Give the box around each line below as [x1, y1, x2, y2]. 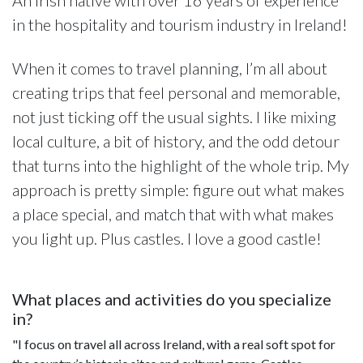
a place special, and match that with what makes [12, 203, 334, 224]
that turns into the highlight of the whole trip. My [12, 155, 349, 175]
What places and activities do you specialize [12, 288, 331, 309]
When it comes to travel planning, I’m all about [12, 58, 327, 78]
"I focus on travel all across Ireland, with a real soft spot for [12, 335, 335, 352]
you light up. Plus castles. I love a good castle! [12, 228, 322, 248]
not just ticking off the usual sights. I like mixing [12, 106, 336, 126]
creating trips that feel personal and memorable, [12, 82, 340, 102]
